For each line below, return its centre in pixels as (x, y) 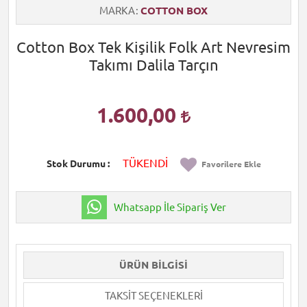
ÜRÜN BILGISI (153, 265)
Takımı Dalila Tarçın (153, 65)
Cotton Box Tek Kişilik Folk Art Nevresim (153, 47)
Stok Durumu (76, 164)
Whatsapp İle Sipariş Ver (170, 207)
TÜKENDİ (145, 163)
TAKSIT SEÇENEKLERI (153, 296)
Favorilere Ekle (231, 164)
